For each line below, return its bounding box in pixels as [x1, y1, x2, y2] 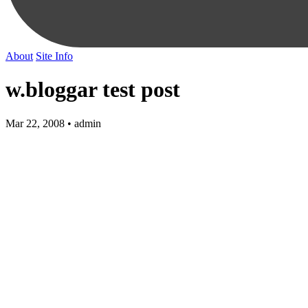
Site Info [36, 49, 73, 62]
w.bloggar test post [5, 77, 180, 102]
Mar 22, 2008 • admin [5, 117, 101, 129]
